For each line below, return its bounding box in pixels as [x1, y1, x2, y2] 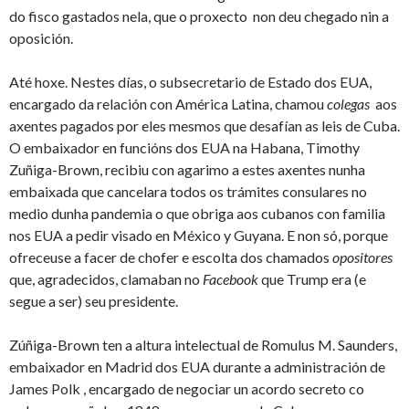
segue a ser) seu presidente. [9, 292, 178, 310]
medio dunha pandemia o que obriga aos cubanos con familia [9, 204, 385, 223]
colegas [327, 95, 372, 113]
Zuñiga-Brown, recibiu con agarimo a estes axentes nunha [9, 161, 365, 179]
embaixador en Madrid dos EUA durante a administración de [9, 358, 385, 376]
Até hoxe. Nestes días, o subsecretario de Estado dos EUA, [9, 73, 372, 91]
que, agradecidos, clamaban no [9, 270, 203, 288]
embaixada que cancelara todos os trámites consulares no [9, 183, 367, 201]
